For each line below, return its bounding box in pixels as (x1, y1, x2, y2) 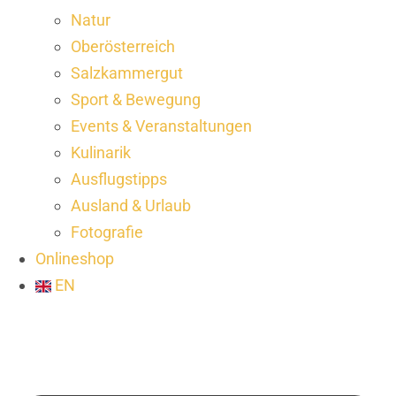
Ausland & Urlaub (71, 196, 191, 215)
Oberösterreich (71, 37, 175, 56)
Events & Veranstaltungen (71, 117, 252, 135)
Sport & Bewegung (71, 90, 201, 109)
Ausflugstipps (71, 170, 167, 188)
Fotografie (71, 223, 143, 241)
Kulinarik (71, 143, 131, 162)
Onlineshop (35, 249, 114, 268)
